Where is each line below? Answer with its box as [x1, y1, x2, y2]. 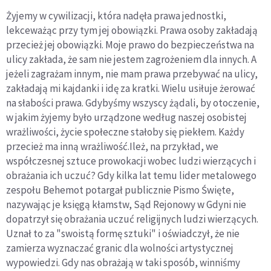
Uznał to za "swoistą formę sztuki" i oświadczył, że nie [6, 227, 240, 241]
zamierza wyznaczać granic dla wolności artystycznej [6, 241, 233, 255]
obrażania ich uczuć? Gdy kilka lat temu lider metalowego [6, 169, 256, 183]
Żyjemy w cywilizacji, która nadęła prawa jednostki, [6, 9, 226, 23]
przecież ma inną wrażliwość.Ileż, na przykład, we [6, 140, 218, 154]
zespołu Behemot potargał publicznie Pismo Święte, [6, 183, 234, 197]
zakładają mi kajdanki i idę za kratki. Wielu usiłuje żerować [6, 82, 255, 96]
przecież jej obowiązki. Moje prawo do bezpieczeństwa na [6, 38, 254, 52]
